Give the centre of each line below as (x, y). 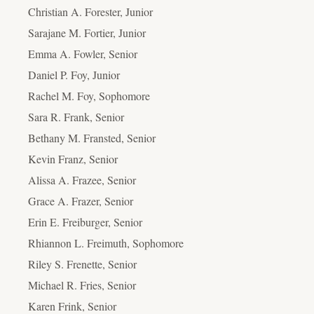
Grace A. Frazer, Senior (81, 200)
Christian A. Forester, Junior (90, 11)
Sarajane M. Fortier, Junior (87, 32)
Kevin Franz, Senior (73, 158)
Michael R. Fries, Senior (82, 285)
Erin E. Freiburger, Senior (85, 221)
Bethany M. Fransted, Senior (92, 137)
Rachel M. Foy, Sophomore (89, 95)
